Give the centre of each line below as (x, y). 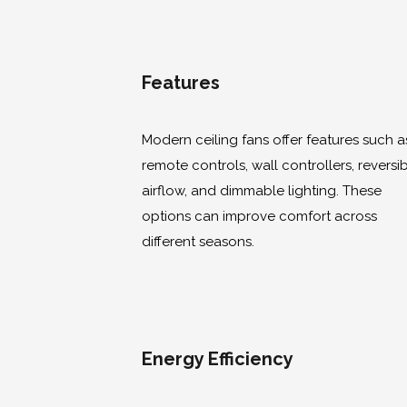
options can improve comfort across (259, 217)
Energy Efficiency (218, 359)
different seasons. (198, 242)
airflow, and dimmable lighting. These (262, 191)
